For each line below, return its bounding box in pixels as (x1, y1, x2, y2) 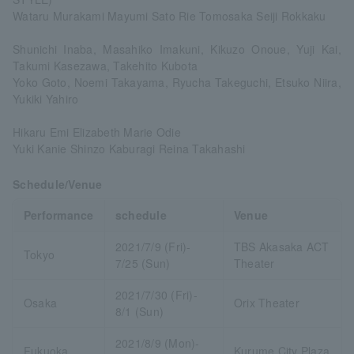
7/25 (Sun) (115, 254, 171, 271)
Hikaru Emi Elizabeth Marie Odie (13, 123, 181, 140)
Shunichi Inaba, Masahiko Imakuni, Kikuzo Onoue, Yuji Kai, (13, 40, 341, 57)
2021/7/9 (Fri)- (115, 238, 191, 254)
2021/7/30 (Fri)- (115, 286, 198, 303)
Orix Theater (233, 294, 299, 311)
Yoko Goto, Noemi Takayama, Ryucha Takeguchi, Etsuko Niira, (13, 73, 341, 90)
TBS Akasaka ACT (233, 238, 330, 254)
